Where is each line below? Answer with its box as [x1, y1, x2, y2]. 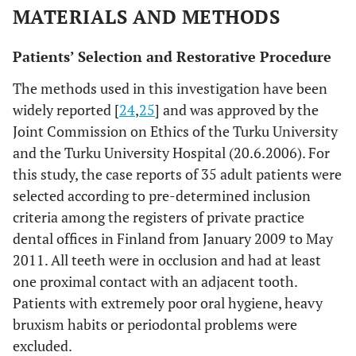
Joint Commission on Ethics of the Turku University [13, 122, 338, 141]
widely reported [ [13, 100, 119, 119]
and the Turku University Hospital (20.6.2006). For [13, 143, 330, 162]
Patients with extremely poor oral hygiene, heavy [13, 293, 323, 312]
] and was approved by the [155, 100, 319, 119]
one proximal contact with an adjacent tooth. [13, 272, 297, 291]
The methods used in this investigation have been [13, 79, 327, 98]
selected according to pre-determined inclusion [13, 186, 311, 205]
